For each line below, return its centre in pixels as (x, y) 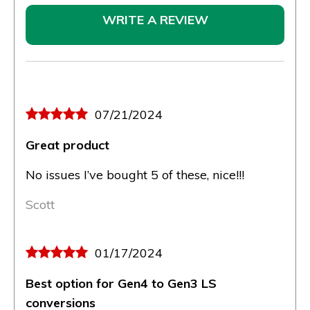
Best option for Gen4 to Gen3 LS (121, 284)
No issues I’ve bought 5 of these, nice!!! (135, 175)
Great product (67, 145)
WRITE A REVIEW (155, 20)
